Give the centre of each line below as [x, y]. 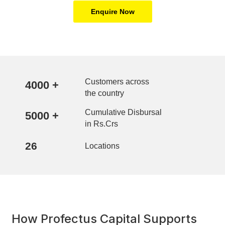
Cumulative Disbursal [124, 113]
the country [105, 93]
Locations [102, 146]
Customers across [117, 82]
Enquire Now [113, 12]
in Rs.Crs [102, 124]
